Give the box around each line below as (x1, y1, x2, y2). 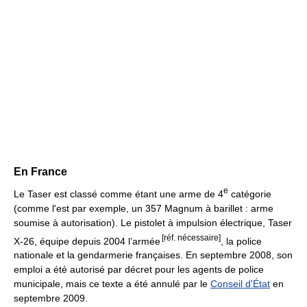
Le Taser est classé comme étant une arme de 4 (14, 188, 223, 199)
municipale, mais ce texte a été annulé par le (14, 278, 210, 290)
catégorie (228, 188, 271, 199)
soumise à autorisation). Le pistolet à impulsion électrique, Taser (14, 217, 292, 228)
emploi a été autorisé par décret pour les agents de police (14, 264, 264, 275)
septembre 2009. (14, 293, 88, 304)
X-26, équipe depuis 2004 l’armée (14, 235, 160, 247)
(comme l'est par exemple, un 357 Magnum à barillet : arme (14, 202, 273, 214)
